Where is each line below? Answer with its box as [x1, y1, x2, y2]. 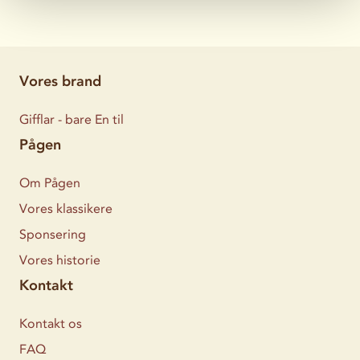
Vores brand [19, 72, 101, 91]
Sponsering [19, 227, 86, 243]
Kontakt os [19, 316, 82, 332]
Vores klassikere [19, 201, 112, 217]
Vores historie [19, 252, 100, 268]
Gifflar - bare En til [19, 112, 124, 128]
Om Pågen [19, 175, 80, 191]
